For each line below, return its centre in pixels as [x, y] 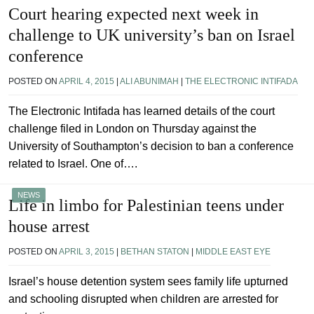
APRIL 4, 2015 [87, 82]
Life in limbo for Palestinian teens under [146, 206]
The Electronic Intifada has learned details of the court [142, 111]
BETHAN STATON [155, 252]
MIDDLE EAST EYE [233, 252]
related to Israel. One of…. [73, 164]
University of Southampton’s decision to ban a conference [151, 146]
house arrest [49, 227]
